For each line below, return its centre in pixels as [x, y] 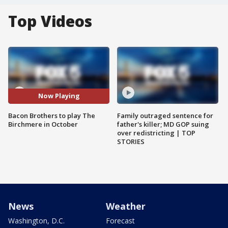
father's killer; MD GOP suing [163, 124]
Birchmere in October [43, 124]
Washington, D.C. [36, 220]
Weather [126, 206]
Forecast [120, 220]
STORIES [131, 141]
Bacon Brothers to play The [52, 115]
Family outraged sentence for [165, 115]
